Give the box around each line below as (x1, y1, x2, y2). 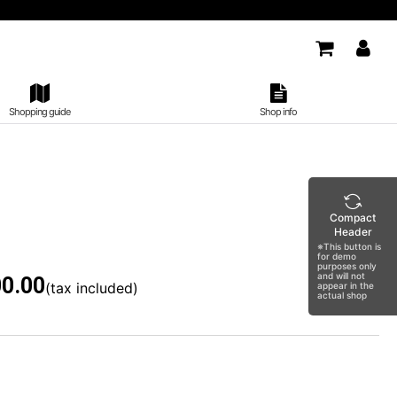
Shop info (259, 105, 297, 118)
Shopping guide (9, 105, 71, 118)
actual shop (317, 290, 367, 300)
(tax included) (45, 278, 138, 297)
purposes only (317, 261, 377, 271)
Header (333, 225, 372, 238)
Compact (330, 211, 376, 224)
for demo (317, 251, 356, 261)
